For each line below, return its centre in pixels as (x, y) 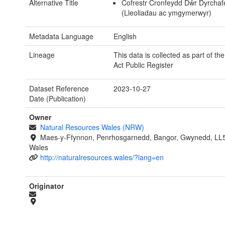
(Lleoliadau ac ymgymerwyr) (167, 13)
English (125, 36)
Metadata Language (61, 36)
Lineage (42, 55)
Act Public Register (143, 65)
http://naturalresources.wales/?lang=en (102, 157)
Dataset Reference (59, 89)
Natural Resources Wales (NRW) (92, 127)
